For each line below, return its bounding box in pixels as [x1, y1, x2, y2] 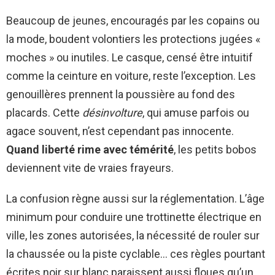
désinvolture [82, 106, 142, 120]
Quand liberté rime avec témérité [6, 143, 174, 157]
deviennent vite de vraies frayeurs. [6, 161, 174, 175]
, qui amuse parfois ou [142, 106, 249, 120]
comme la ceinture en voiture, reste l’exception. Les [6, 69, 256, 83]
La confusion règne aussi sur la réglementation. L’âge [6, 192, 265, 206]
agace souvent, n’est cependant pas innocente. [6, 125, 234, 138]
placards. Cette [6, 106, 82, 120]
